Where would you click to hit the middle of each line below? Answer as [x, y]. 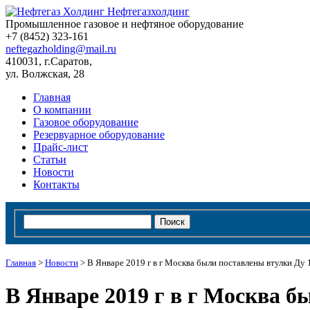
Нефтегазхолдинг [148, 11]
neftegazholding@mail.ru [61, 49]
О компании [62, 110]
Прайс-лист [61, 147]
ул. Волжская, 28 [45, 74]
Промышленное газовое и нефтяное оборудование [125, 24]
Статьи [50, 159]
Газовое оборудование [86, 122]
